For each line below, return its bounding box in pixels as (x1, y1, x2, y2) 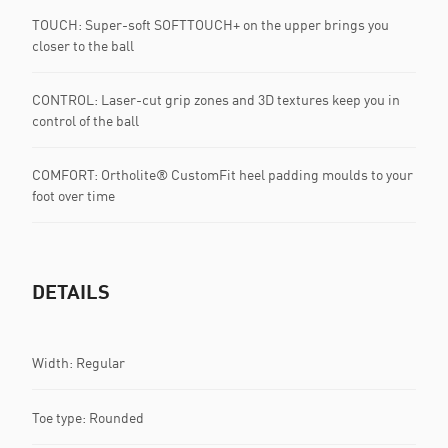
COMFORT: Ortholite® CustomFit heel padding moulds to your (32, 166, 413, 183)
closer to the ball (32, 37, 134, 54)
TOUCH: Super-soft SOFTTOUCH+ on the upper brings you (32, 16, 389, 33)
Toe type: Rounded (32, 408, 144, 426)
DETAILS (32, 279, 110, 303)
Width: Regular (32, 353, 125, 371)
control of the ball (32, 112, 139, 129)
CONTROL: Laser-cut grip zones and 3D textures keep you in (32, 91, 400, 108)
